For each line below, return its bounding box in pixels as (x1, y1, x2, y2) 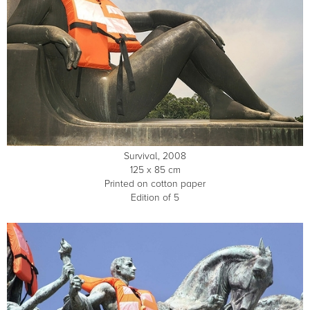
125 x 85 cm (129, 163, 181, 176)
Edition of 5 (131, 191, 179, 203)
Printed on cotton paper (104, 177, 206, 190)
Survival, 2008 (124, 149, 186, 162)
